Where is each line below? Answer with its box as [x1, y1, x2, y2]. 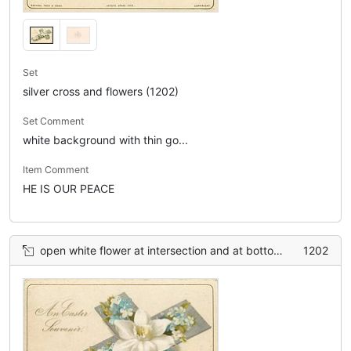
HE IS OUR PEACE [23, 182, 114, 196]
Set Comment [23, 115, 84, 128]
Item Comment [23, 164, 89, 176]
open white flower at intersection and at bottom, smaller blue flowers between [40, 244, 273, 258]
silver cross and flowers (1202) [23, 85, 179, 99]
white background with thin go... [23, 133, 188, 147]
